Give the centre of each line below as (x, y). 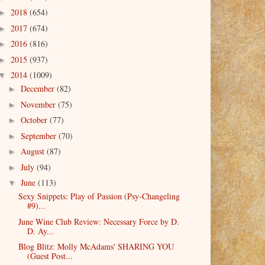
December (38, 89)
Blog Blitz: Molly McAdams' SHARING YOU (96, 247)
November (39, 104)
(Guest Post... (50, 256)
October (35, 120)
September (39, 135)
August (33, 151)
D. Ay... (40, 231)
